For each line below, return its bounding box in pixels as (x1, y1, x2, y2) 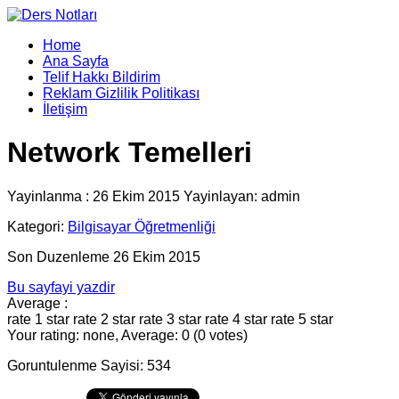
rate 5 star (271, 311, 333, 327)
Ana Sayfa (43, 53, 109, 69)
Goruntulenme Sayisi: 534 (7, 357, 171, 373)
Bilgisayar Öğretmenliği (68, 218, 216, 234)
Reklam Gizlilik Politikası (43, 85, 199, 101)
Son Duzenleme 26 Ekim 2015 (7, 248, 200, 265)
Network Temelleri (7, 136, 252, 169)
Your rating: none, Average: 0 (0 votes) (7, 327, 248, 343)
